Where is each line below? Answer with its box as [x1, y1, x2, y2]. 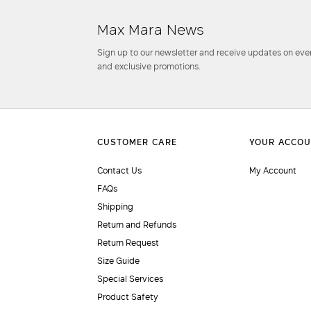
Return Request [97, 236, 160, 249]
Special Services [97, 272, 164, 285]
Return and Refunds [97, 218, 177, 230]
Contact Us [97, 164, 142, 176]
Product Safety [97, 290, 159, 303]
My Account [249, 164, 296, 176]
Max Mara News [97, 19, 205, 39]
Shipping [97, 200, 134, 212]
